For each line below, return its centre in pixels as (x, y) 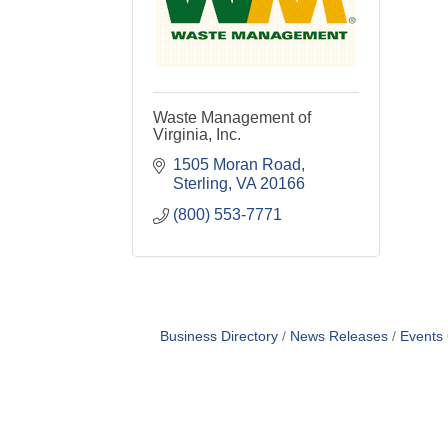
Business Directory (218, 336)
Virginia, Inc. (197, 134)
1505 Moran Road (237, 164)
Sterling (200, 183)
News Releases (338, 336)
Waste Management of (232, 117)
